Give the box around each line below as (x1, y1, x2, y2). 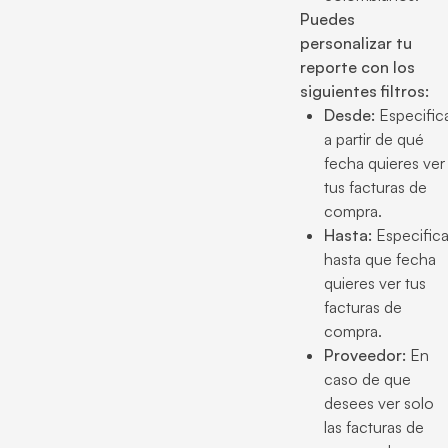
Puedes (300, 9, 355, 29)
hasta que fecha (324, 249, 436, 269)
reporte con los (300, 57, 415, 77)
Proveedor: (324, 345, 406, 365)
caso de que (324, 369, 411, 389)
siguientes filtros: (300, 81, 429, 101)
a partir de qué (324, 129, 424, 149)
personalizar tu (300, 33, 412, 53)
